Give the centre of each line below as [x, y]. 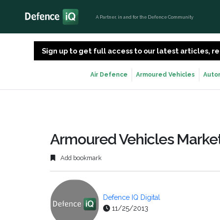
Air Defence [109, 75]
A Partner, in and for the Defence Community [145, 17]
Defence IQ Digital [132, 198]
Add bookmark [80, 158]
